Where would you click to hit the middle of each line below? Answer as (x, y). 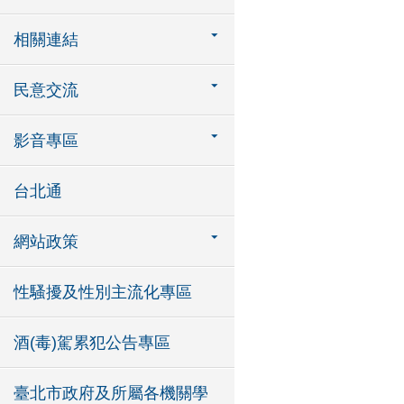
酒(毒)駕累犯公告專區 (92, 343)
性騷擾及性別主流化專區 (103, 292)
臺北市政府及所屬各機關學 (111, 393)
